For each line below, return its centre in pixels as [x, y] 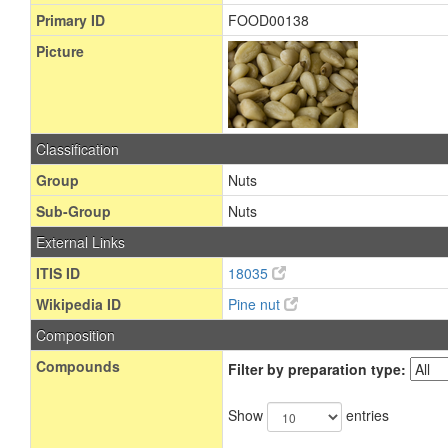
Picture [60, 51]
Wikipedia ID [78, 304]
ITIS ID [58, 273]
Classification [77, 149]
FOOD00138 [268, 20]
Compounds [78, 366]
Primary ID [70, 20]
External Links [80, 242]
